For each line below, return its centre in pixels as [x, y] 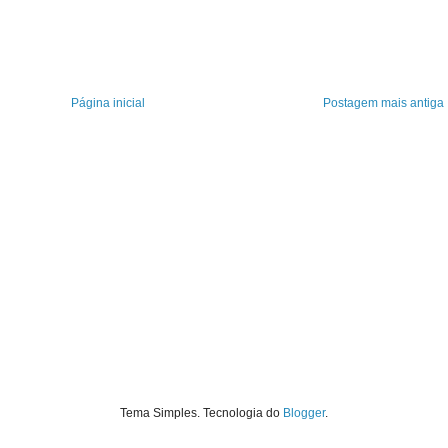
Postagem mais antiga [383, 103]
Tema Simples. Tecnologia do [201, 413]
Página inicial [107, 103]
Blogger [304, 413]
